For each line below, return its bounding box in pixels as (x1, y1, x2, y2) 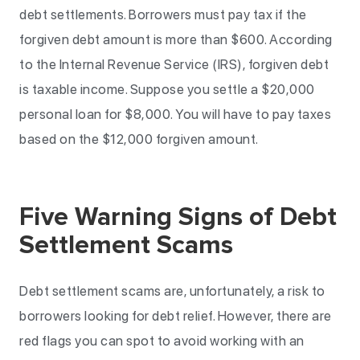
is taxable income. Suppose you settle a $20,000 (19, 81, 315, 97)
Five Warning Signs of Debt (19, 202, 337, 233)
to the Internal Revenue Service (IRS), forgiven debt (19, 56, 329, 72)
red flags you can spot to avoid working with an (19, 333, 305, 349)
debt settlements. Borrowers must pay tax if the (19, 6, 307, 22)
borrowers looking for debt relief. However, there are (19, 308, 332, 324)
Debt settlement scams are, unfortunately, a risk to (19, 283, 325, 299)
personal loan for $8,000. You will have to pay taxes (19, 106, 331, 122)
